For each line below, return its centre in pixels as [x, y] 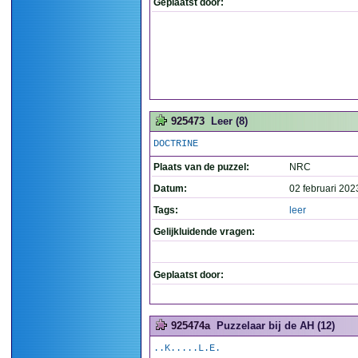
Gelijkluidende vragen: [204, 232]
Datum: [170, 189]
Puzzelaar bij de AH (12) [276, 326]
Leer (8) [229, 121]
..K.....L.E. [187, 348]
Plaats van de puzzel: [201, 167]
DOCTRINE [176, 144]
